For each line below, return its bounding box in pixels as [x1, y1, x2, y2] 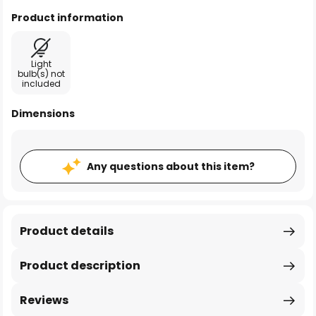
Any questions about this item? [86, 159, 255, 174]
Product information [11, 11, 123, 25]
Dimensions [11, 107, 75, 121]
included [21, 78, 61, 90]
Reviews [20, 292, 68, 308]
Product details [20, 223, 114, 239]
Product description [20, 257, 140, 274]
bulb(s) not [17, 68, 65, 80]
